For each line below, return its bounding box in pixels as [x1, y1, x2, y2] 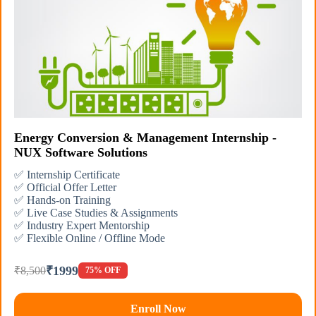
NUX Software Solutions [14, 145, 147, 160]
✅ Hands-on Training [14, 194, 111, 207]
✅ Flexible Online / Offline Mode [14, 232, 165, 245]
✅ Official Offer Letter [14, 181, 116, 194]
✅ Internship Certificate [14, 169, 120, 181]
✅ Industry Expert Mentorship [14, 219, 150, 232]
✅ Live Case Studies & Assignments [14, 207, 178, 219]
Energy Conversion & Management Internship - [14, 130, 276, 145]
